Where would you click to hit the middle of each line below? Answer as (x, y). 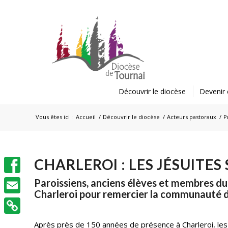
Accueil (86, 117)
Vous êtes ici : (54, 117)
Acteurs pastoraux (192, 117)
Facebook (21, 181)
